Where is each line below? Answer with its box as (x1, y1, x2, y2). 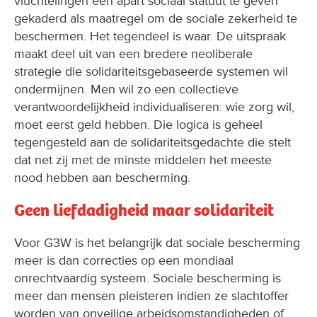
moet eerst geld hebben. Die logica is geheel (14, 117, 263, 133)
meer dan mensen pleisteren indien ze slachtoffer (14, 287, 289, 304)
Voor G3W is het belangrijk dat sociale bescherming (14, 234, 300, 250)
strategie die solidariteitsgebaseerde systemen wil (14, 64, 288, 80)
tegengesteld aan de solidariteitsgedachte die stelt (14, 134, 291, 151)
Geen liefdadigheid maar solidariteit (14, 200, 274, 221)
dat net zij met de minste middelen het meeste (14, 152, 272, 168)
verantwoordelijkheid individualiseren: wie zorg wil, (14, 99, 294, 115)
